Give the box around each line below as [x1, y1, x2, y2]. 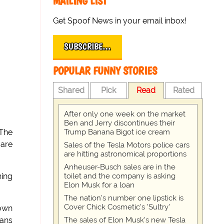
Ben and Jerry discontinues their [64, 118, 175, 127]
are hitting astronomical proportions [64, 149, 187, 158]
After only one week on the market [64, 109, 186, 118]
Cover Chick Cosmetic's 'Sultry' [64, 202, 170, 211]
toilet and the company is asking [64, 171, 176, 180]
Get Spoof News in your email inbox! [53, 16, 187, 25]
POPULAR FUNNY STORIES [53, 64, 157, 77]
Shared [57, 85, 84, 95]
